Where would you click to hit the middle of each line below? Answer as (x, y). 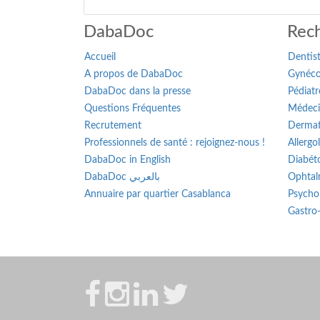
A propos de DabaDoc (134, 74)
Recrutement (113, 126)
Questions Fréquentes (132, 109)
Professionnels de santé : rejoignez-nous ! (175, 143)
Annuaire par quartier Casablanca (157, 194)
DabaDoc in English (127, 160)
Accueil (100, 57)
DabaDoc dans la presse (137, 91)
